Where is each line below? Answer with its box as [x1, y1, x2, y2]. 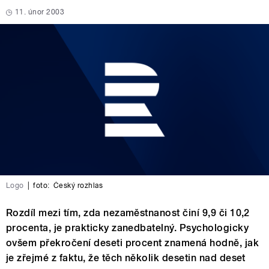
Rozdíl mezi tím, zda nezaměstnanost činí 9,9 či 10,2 [6, 207, 250, 219]
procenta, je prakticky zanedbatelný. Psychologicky [6, 222, 249, 234]
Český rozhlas [53, 181, 103, 190]
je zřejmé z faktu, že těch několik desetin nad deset [6, 252, 246, 264]
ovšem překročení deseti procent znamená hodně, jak [6, 237, 259, 249]
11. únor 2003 [15, 7, 65, 16]
